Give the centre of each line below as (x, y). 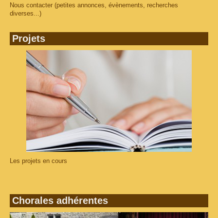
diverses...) (26, 14)
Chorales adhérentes (60, 201)
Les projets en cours (38, 161)
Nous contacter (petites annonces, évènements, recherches (94, 5)
